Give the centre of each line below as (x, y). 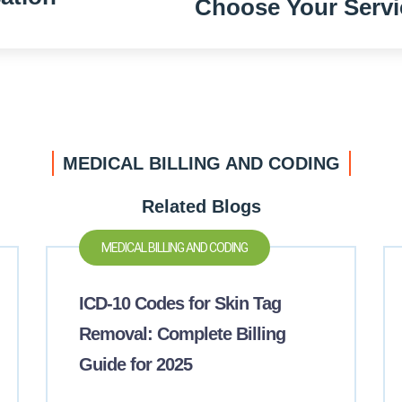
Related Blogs (201, 206)
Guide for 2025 (135, 364)
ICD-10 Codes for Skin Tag (179, 303)
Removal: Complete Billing (182, 334)
